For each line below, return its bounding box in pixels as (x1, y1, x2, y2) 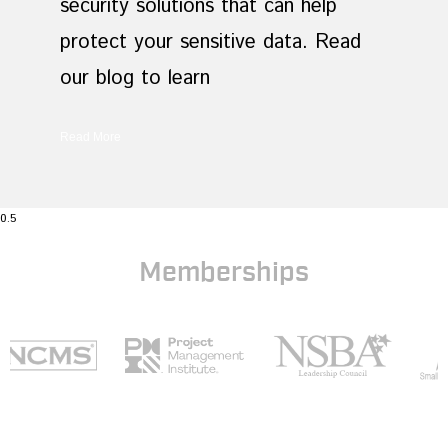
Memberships (139, 258, 309, 286)
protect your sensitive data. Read (60, 27, 361, 57)
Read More (60, 129, 121, 144)
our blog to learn (60, 63, 210, 93)
